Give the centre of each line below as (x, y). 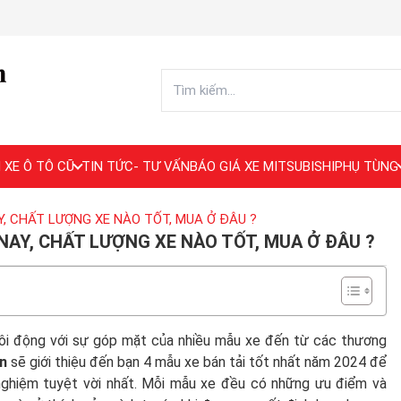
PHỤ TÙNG (367, 166)
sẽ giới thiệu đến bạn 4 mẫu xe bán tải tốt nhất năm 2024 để (199, 362)
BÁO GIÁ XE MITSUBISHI (262, 166)
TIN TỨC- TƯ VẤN (136, 166)
